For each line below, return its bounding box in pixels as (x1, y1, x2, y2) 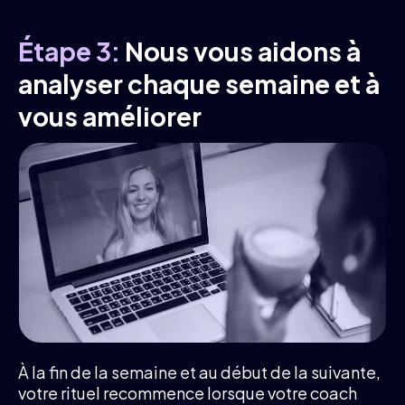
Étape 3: (18, 34, 125, 67)
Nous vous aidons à (125, 34, 361, 67)
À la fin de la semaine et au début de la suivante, (18, 361, 381, 382)
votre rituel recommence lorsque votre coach (18, 381, 357, 403)
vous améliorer (18, 99, 202, 132)
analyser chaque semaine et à (18, 67, 380, 99)
